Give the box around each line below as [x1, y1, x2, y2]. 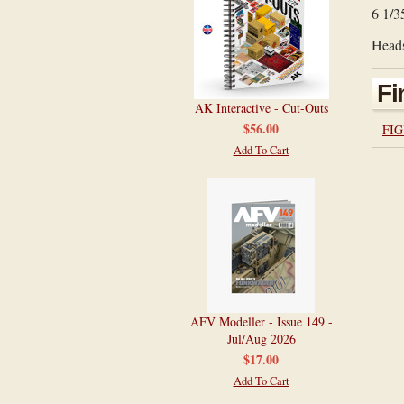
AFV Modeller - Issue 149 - [189, 313, 333, 330]
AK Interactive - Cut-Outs [194, 99, 328, 116]
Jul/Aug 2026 [226, 330, 296, 347]
